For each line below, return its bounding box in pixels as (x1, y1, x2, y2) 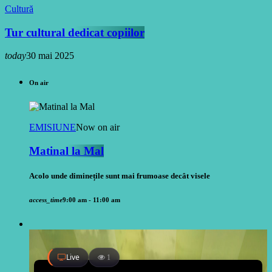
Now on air (76, 122, 120, 133)
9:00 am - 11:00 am (63, 196, 120, 204)
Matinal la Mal (29, 144, 104, 157)
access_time (29, 196, 63, 204)
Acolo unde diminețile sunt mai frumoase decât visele (29, 171, 210, 181)
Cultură (5, 3, 33, 14)
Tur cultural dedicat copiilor (5, 25, 144, 39)
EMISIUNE (29, 122, 76, 133)
